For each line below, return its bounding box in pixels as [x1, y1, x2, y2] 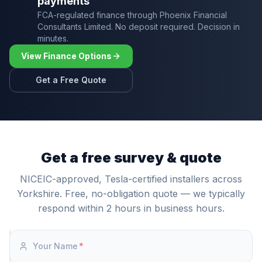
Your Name [33, 241, 78, 251]
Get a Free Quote [36, 75, 106, 85]
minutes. [37, 33, 68, 43]
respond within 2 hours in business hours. [37, 202, 225, 214]
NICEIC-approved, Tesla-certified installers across [20, 173, 242, 185]
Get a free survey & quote [40, 149, 222, 166]
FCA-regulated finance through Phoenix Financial [37, 10, 227, 20]
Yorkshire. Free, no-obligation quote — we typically [17, 188, 245, 199]
